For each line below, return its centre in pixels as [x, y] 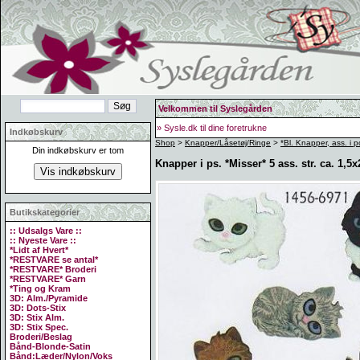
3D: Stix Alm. [37, 317]
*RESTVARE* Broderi [53, 269]
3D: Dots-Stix [38, 308]
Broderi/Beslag [41, 337]
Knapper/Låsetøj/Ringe [228, 143]
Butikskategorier [45, 212]
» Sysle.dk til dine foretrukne [212, 128]
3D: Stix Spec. [39, 327]
